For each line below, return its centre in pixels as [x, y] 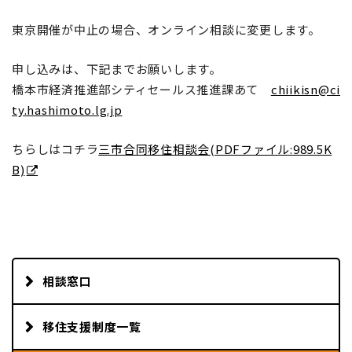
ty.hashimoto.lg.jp [67, 110]
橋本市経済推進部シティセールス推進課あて [141, 90]
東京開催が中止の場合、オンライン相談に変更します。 [166, 30]
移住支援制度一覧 [92, 327]
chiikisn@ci [305, 90]
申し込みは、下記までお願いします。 [117, 69]
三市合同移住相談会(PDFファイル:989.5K [215, 149]
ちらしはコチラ [55, 149]
